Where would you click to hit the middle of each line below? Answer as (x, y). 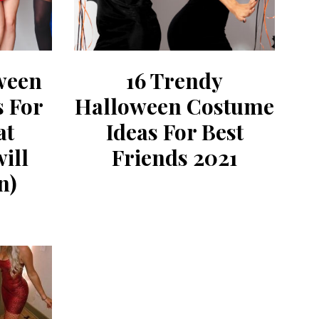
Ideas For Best (174, 131)
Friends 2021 (174, 157)
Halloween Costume (175, 106)
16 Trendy (175, 80)
